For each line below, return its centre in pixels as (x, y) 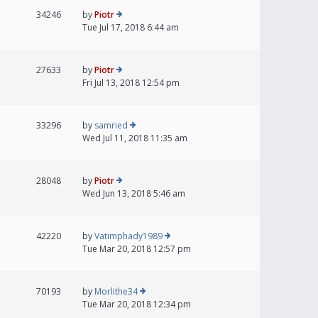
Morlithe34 (116, 292)
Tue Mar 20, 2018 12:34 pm (137, 305)
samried (111, 126)
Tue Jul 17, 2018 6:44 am (131, 28)
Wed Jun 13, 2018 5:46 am (134, 194)
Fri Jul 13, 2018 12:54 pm (131, 83)
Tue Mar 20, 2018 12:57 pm (137, 249)
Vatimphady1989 (128, 236)
